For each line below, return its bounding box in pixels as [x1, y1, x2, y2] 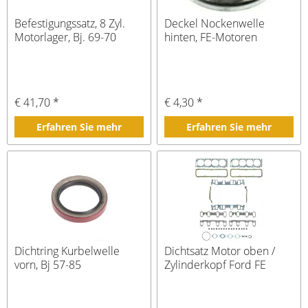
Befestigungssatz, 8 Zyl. [14, 15, 126, 31]
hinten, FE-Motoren [164, 29, 258, 45]
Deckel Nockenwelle [164, 15, 265, 31]
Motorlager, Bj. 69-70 [14, 29, 117, 45]
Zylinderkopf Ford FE [164, 257, 267, 273]
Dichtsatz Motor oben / [164, 243, 276, 259]
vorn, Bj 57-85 [14, 257, 82, 273]
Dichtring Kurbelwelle [14, 243, 120, 259]
